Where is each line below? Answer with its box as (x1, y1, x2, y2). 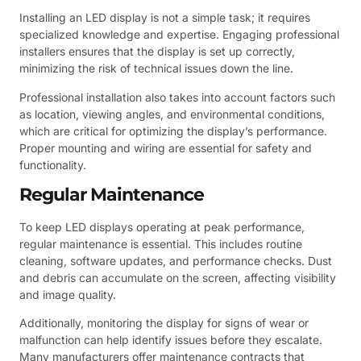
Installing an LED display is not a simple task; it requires (19, 10, 310, 25)
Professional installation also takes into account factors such (19, 89, 335, 104)
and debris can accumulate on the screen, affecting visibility (19, 270, 336, 284)
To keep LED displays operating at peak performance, (19, 219, 305, 234)
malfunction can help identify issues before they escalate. (19, 333, 322, 347)
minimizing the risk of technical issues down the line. (19, 61, 293, 76)
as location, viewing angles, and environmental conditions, (19, 106, 325, 121)
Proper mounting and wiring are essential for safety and (19, 140, 312, 155)
